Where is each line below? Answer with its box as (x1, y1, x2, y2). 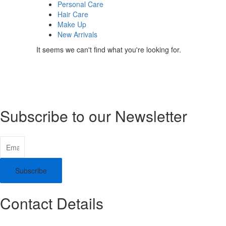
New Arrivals (58, 29, 97, 39)
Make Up (58, 19, 86, 29)
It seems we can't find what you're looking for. (36, 44, 181, 54)
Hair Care (58, 9, 88, 19)
